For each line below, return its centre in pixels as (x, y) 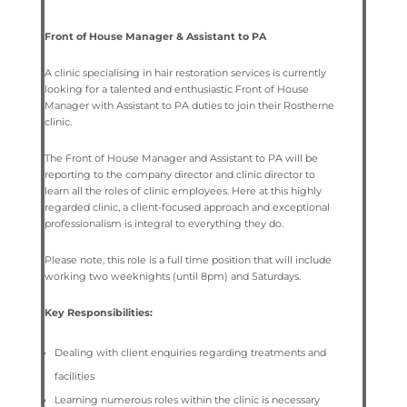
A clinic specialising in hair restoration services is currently (185, 72)
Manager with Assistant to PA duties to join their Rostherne (189, 105)
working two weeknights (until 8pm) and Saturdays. (172, 276)
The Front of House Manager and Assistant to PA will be (181, 158)
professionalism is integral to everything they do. (165, 223)
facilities (74, 376)
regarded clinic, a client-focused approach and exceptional (187, 207)
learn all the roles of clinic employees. (136, 190)
